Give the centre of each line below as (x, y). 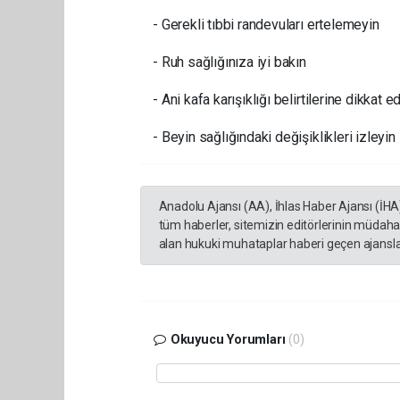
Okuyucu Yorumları (228, 339)
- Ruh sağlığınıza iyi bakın (229, 62)
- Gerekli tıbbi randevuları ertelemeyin (266, 24)
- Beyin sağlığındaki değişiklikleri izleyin (274, 137)
